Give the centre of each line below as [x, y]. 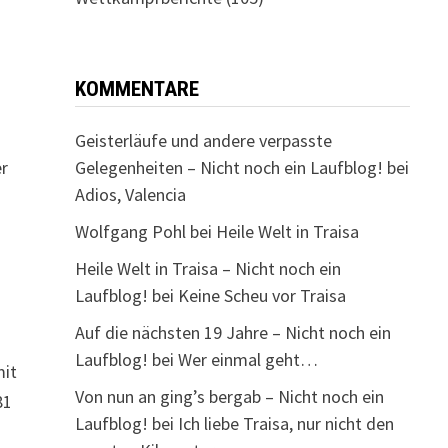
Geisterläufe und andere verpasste [203, 140]
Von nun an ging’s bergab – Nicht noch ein [229, 396]
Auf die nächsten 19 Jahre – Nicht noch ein [232, 332]
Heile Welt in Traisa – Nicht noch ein [207, 268]
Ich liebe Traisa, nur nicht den [285, 423]
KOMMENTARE [136, 89]
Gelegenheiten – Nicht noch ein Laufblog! [228, 167]
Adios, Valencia [130, 194]
